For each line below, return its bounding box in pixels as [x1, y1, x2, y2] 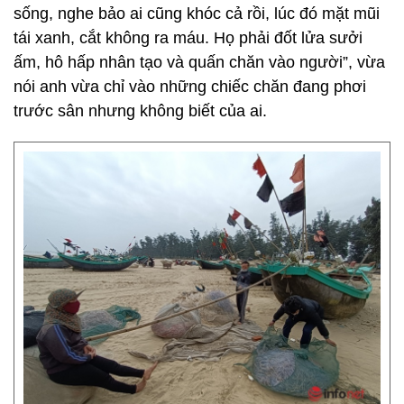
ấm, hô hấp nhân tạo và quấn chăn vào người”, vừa [14, 53, 385, 71]
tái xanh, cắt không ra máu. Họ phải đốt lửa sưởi [14, 29, 363, 47]
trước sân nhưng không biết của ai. [14, 102, 267, 120]
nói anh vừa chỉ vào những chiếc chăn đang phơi [14, 78, 366, 96]
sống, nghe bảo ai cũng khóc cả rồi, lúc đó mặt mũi [14, 5, 380, 23]
